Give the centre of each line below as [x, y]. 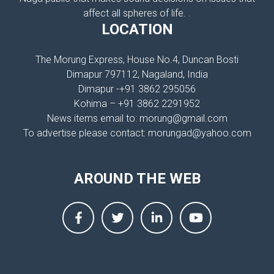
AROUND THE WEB [137, 179]
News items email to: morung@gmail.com [137, 118]
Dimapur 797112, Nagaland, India [137, 74]
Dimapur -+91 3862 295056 [137, 89]
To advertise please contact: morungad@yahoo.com [137, 133]
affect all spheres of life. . [137, 13]
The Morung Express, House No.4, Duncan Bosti [137, 60]
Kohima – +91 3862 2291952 [137, 104]
